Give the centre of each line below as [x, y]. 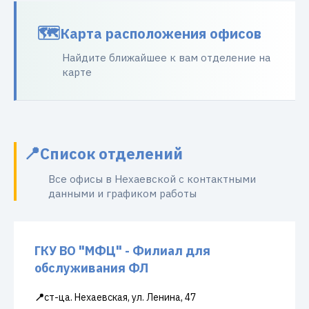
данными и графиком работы [122, 193]
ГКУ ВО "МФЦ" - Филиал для [122, 251]
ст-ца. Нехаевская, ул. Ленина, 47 [120, 297]
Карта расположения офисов [161, 33]
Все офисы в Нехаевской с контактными [152, 179]
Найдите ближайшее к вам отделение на [166, 58]
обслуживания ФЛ [91, 268]
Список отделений [111, 153]
